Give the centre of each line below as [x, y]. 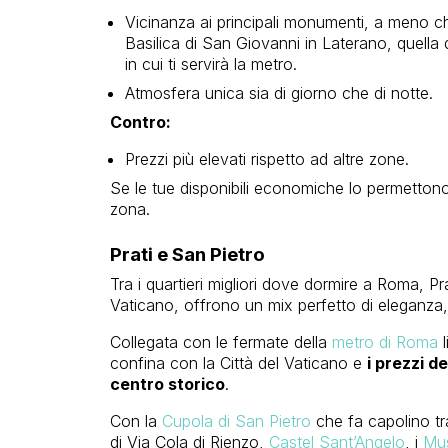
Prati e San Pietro [187, 255]
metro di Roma [384, 342]
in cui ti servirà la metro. [210, 64]
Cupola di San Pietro [236, 421]
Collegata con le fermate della [220, 342]
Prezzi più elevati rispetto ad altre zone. [266, 159]
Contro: [140, 122]
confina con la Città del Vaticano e [238, 363]
